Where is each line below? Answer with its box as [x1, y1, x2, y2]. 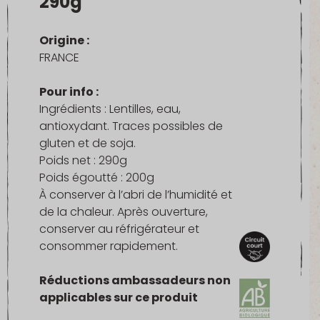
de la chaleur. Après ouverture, [39, 203, 208, 220]
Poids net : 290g [39, 151, 127, 169]
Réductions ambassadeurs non [39, 271, 231, 289]
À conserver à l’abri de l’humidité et [39, 186, 232, 203]
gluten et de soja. [39, 134, 136, 151]
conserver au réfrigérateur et [39, 220, 199, 237]
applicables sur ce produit [39, 289, 198, 306]
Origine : [39, 31, 89, 49]
